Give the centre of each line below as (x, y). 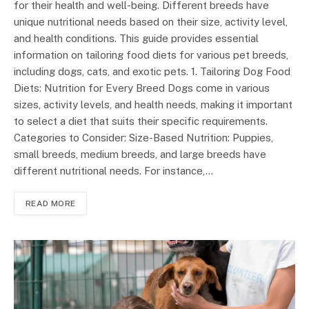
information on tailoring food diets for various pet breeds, (151, 55)
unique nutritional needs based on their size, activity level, (151, 22)
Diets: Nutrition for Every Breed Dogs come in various (142, 88)
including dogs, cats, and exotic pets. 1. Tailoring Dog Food (152, 72)
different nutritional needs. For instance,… (113, 171)
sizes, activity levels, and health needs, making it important (153, 105)
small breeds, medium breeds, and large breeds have (140, 154)
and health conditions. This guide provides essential (136, 39)
